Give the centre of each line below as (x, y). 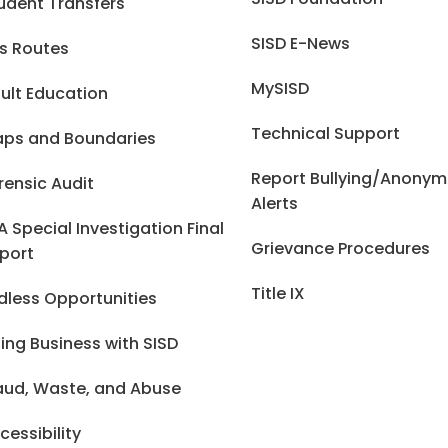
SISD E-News (301, 43)
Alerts (275, 203)
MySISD (280, 88)
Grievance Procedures (341, 248)
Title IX (278, 293)
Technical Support (326, 133)
